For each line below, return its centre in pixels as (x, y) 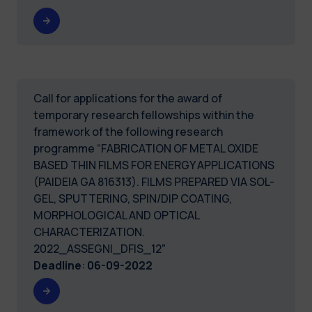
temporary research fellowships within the (144, 115)
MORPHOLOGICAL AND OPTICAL (116, 215)
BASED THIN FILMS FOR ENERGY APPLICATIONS (154, 165)
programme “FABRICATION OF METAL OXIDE (146, 148)
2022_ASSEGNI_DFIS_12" (100, 248)
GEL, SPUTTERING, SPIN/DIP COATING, (133, 198)
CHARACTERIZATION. (89, 232)
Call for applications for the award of (128, 98)
